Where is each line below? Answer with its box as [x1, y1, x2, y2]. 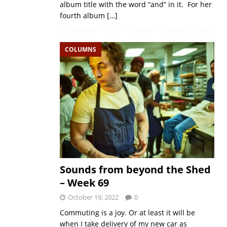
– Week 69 [59, 176, 109, 190]
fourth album [59, 10, 107, 20]
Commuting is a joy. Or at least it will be [59, 208, 195, 218]
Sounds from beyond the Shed [59, 163, 211, 177]
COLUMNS [64, 45, 96, 54]
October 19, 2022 [67, 193, 119, 202]
